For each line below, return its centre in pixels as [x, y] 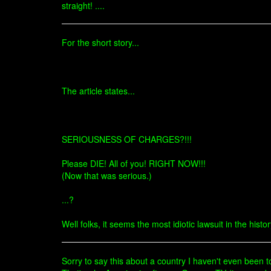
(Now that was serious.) [107, 175]
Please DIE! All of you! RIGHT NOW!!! [134, 163]
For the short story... [100, 42]
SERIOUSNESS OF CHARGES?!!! [127, 139]
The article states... [98, 91]
